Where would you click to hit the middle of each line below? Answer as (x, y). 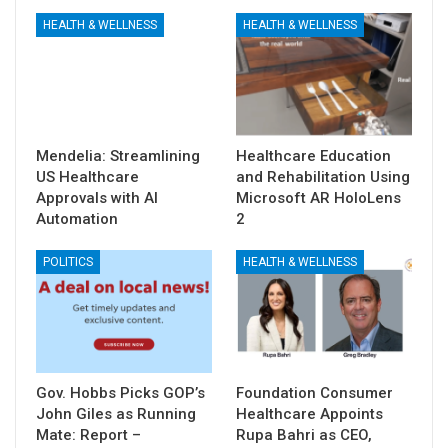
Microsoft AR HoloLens (318, 197)
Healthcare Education (313, 155)
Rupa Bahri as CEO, (304, 435)
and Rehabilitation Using (323, 176)
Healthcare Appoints (309, 414)
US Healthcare (87, 176)
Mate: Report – (88, 435)
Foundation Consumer (314, 393)
